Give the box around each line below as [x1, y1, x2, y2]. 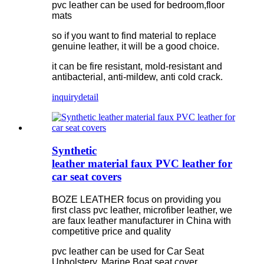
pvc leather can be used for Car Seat [52, 246, 204, 256]
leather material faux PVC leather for [52, 157, 232, 170]
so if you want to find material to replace [52, 31, 216, 41]
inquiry [52, 92, 78, 103]
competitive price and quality [52, 226, 171, 236]
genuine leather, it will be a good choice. [52, 41, 219, 52]
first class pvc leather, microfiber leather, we [52, 204, 232, 215]
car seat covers [52, 170, 121, 183]
